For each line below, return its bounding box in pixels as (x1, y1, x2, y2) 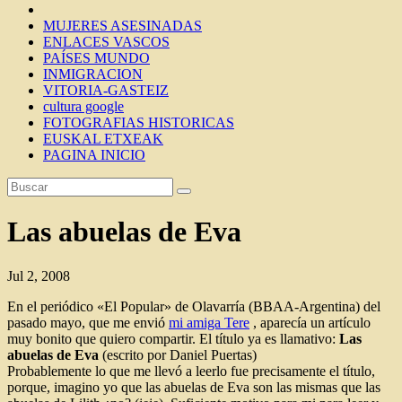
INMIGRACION (43, 66, 143, 82)
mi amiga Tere (169, 314, 249, 330)
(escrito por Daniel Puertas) (99, 346, 257, 363)
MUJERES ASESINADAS (43, 18, 202, 33)
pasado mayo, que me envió (7, 314, 169, 330)
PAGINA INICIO (43, 147, 145, 162)
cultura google (43, 99, 124, 114)
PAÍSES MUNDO (43, 50, 150, 66)
